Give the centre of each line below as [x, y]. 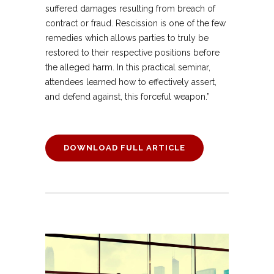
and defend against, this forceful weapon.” [128, 97]
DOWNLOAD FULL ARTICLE [124, 148]
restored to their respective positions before [132, 53]
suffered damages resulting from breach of [130, 9]
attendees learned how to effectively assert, [131, 82]
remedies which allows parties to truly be [127, 38]
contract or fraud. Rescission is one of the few [135, 24]
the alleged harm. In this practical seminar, [128, 68]
